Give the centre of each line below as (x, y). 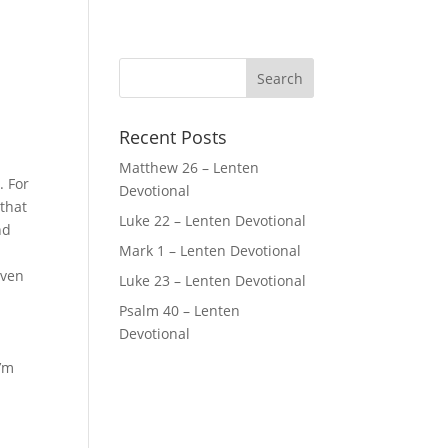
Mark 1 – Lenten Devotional (210, 250)
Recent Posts (173, 137)
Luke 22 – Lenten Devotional (213, 220)
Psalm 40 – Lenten (180, 310)
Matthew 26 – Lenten (189, 167)
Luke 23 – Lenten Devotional (213, 280)
